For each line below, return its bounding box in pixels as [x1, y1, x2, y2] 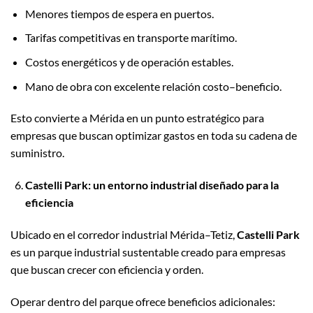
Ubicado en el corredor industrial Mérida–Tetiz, [10, 227, 237, 241]
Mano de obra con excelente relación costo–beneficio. [24, 79, 282, 93]
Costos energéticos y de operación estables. [24, 54, 233, 68]
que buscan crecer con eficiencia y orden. [10, 262, 203, 276]
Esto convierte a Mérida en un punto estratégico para [10, 111, 264, 125]
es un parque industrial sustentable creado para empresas [10, 245, 286, 259]
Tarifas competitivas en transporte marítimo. [24, 31, 237, 45]
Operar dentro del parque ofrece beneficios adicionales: [10, 294, 275, 308]
